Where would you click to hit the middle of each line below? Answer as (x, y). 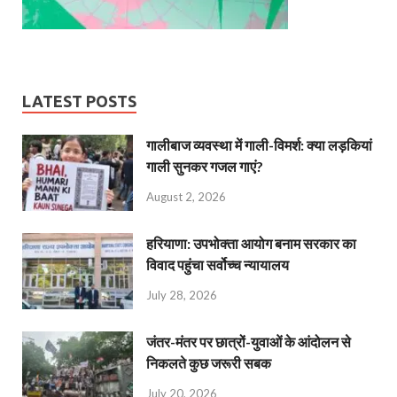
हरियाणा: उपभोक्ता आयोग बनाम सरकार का (251, 244)
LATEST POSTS (79, 101)
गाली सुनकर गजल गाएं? (205, 167)
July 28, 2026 (182, 296)
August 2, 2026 (186, 196)
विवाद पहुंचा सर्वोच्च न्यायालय (218, 265)
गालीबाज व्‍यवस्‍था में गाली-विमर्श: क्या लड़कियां (259, 145)
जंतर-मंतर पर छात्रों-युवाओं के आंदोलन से (249, 342)
